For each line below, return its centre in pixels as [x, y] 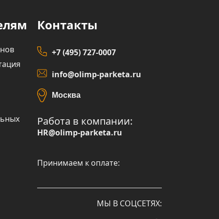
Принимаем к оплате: [78, 163]
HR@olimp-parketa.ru [80, 132]
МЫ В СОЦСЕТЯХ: [129, 203]
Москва [66, 95]
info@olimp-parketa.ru [97, 74]
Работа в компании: [85, 121]
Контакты [67, 25]
